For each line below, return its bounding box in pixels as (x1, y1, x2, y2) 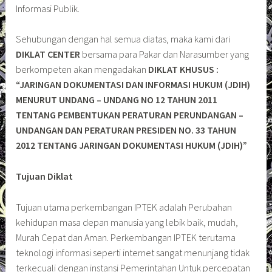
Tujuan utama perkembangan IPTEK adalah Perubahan (16, 200, 233, 213)
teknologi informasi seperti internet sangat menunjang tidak (16, 246, 250, 259)
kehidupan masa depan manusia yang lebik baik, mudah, (16, 216, 239, 228)
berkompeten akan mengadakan (16, 63, 149, 76)
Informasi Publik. (16, 2, 80, 15)
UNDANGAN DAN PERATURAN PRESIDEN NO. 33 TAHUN (16, 124, 237, 137)
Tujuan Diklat (16, 170, 73, 183)
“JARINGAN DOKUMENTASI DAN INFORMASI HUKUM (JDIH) (16, 78, 251, 91)
